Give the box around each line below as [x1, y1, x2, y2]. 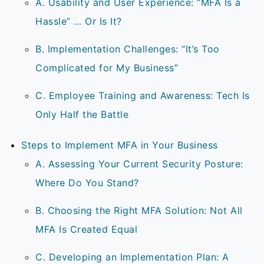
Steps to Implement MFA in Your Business [21, 139, 221, 151]
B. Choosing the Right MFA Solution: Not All [35, 204, 243, 217]
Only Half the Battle [35, 108, 132, 121]
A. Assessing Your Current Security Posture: [35, 158, 243, 170]
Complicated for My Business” [35, 62, 181, 74]
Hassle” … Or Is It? [35, 15, 125, 28]
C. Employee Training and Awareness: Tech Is [35, 90, 250, 102]
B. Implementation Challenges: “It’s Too [35, 43, 220, 55]
